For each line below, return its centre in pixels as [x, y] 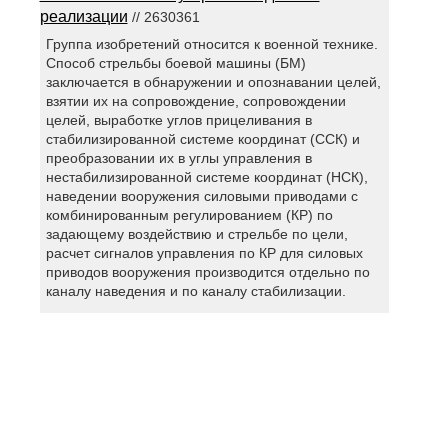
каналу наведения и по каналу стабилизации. [196, 291]
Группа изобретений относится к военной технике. [212, 44]
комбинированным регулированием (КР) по [190, 215]
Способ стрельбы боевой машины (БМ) [176, 63]
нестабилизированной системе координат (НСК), [207, 177]
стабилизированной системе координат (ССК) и [203, 139]
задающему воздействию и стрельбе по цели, [197, 234]
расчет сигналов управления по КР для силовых [205, 253]
